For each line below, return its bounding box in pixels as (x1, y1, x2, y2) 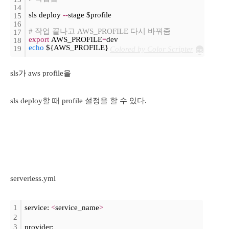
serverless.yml (10, 174, 56, 182)
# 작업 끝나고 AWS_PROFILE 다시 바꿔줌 (29, 27, 171, 35)
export (29, 35, 49, 43)
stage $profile (68, 11, 111, 19)
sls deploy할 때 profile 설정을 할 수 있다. (10, 97, 147, 105)
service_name (55, 203, 99, 212)
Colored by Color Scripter (110, 45, 193, 53)
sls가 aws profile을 (10, 69, 73, 77)
